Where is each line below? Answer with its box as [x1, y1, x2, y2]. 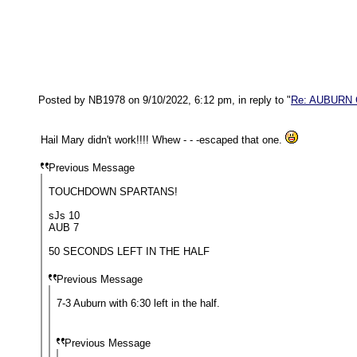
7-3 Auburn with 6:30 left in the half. [57, 297, 220, 309]
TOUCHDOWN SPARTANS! [49, 186, 178, 198]
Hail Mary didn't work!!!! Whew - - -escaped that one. [41, 134, 285, 146]
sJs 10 [49, 210, 80, 222]
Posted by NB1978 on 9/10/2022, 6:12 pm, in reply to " [38, 94, 291, 106]
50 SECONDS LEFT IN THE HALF [49, 245, 210, 257]
